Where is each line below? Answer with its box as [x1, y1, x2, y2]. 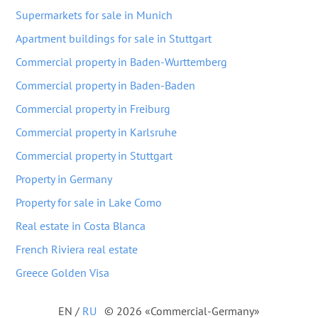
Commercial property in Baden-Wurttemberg [16, 55, 227, 69]
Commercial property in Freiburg [16, 102, 170, 116]
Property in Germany [16, 172, 112, 186]
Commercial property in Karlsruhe [16, 125, 177, 139]
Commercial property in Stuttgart [16, 148, 172, 163]
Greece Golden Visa [16, 265, 109, 280]
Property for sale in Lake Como [16, 195, 162, 209]
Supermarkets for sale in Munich [16, 8, 172, 22]
